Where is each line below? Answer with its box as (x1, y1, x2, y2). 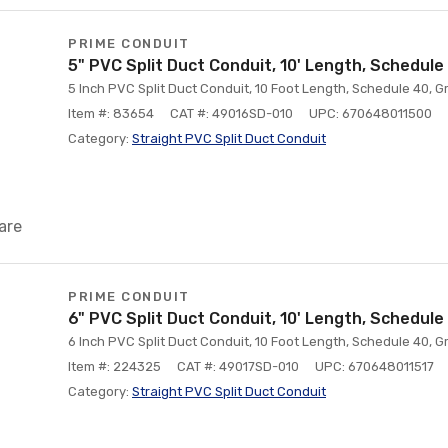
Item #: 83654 (68, 106, 154, 121)
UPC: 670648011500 (309, 106, 432, 121)
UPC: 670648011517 (315, 359, 434, 374)
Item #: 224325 (68, 359, 161, 374)
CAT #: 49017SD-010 (177, 359, 299, 374)
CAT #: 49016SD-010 (170, 106, 293, 121)
